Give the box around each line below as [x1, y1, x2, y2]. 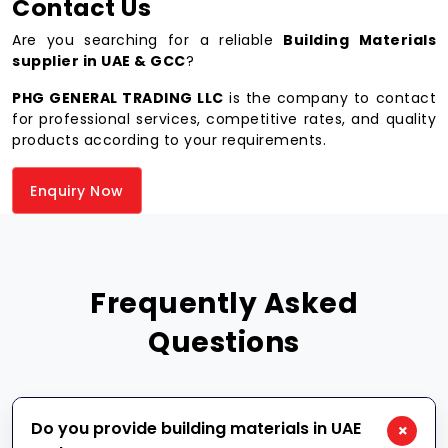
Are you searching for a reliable [12, 30, 284, 50]
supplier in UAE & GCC [12, 51, 186, 71]
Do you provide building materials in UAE [31, 417, 361, 440]
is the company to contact [223, 88, 436, 108]
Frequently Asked [90, 284, 358, 323]
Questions [148, 323, 300, 362]
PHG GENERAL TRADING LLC [12, 88, 224, 108]
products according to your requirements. [12, 130, 326, 150]
